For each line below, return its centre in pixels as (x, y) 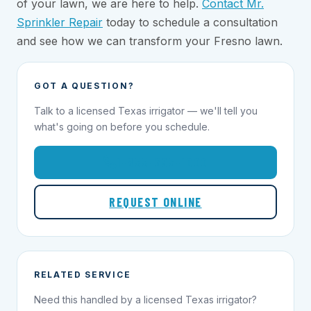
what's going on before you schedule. (122, 126)
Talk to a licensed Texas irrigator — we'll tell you (146, 110)
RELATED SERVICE (83, 274)
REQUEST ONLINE (155, 202)
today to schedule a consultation (190, 22)
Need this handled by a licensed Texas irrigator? (145, 299)
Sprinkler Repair (60, 22)
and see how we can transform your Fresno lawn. (150, 41)
